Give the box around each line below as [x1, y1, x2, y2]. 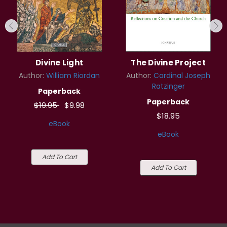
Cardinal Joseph [154, 70, 210, 81]
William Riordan [46, 70, 100, 81]
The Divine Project [131, 57, 206, 68]
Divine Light [35, 57, 83, 68]
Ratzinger [152, 81, 185, 92]
